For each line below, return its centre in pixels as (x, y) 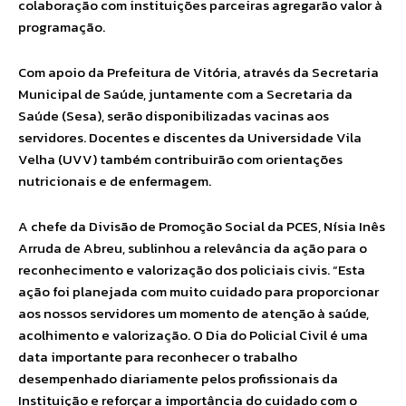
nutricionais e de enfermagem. (115, 181)
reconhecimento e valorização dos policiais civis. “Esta (192, 270)
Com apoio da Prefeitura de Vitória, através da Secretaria (198, 72)
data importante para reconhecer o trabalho (158, 357)
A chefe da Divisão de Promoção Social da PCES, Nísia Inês (202, 226)
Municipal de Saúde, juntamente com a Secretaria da (185, 94)
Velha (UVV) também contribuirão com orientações (180, 159)
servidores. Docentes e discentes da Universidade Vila (190, 137)
